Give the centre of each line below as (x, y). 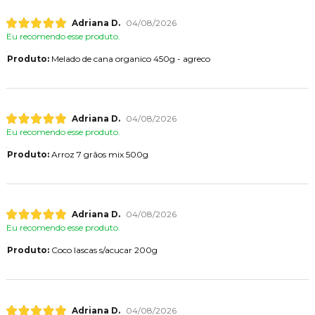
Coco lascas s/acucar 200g (103, 250)
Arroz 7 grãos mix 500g (98, 155)
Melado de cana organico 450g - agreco (129, 58)
